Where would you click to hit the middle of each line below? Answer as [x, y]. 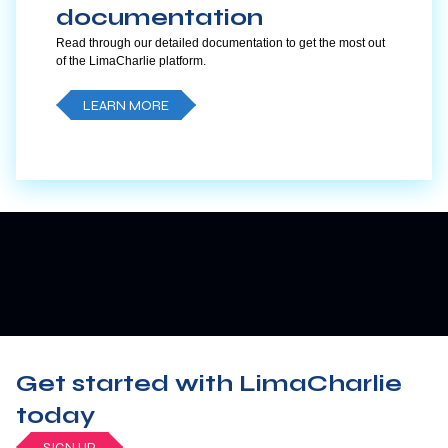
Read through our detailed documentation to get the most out [220, 43]
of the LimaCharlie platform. [131, 61]
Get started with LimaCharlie [209, 383]
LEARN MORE [126, 105]
